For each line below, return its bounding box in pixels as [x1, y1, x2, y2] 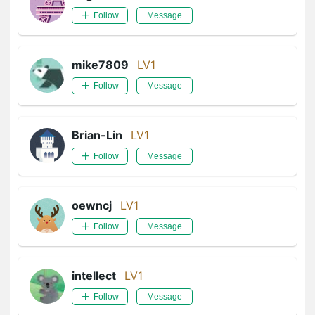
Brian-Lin [72, 128, 122, 142]
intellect [72, 269, 116, 283]
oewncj [72, 198, 112, 212]
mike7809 [72, 58, 129, 72]
